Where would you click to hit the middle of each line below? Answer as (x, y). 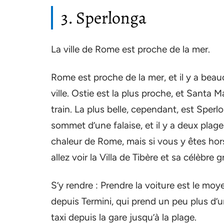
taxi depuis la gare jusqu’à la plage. (124, 217)
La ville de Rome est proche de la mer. (130, 49)
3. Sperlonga (104, 18)
